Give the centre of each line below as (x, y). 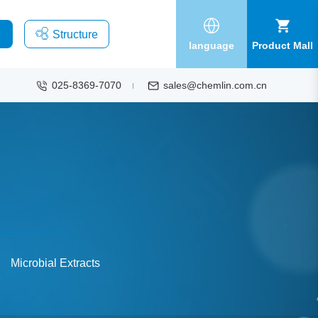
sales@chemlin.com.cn (215, 85)
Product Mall (283, 45)
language (212, 45)
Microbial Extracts (55, 263)
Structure (75, 34)
